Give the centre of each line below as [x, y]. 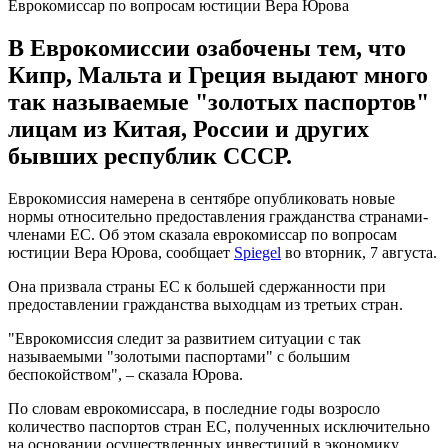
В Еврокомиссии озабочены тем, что [207, 47]
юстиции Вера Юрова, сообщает [121, 252]
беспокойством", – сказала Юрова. [125, 374]
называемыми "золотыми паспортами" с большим [179, 356]
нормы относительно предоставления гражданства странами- [218, 216]
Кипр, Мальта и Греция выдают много [218, 74]
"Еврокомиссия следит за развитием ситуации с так [184, 338]
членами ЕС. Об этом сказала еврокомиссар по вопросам [202, 234]
